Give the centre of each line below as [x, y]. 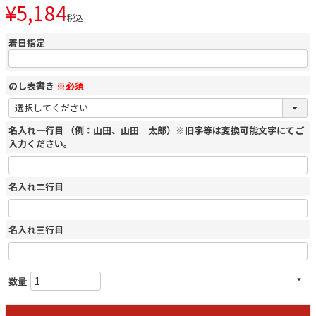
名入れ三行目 [36, 230]
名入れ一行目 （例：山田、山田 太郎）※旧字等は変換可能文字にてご [156, 130]
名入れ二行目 [36, 187]
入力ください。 [41, 144]
